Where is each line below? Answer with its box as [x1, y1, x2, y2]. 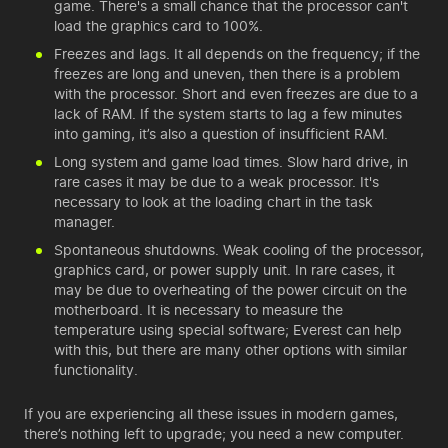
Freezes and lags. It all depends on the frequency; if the [54, 45, 420, 62]
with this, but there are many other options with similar [54, 341, 407, 358]
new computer [307, 425, 400, 442]
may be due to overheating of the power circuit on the [54, 281, 407, 298]
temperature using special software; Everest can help [54, 321, 402, 338]
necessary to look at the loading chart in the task [54, 193, 373, 210]
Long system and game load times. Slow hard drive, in [54, 153, 408, 170]
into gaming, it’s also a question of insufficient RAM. [54, 125, 388, 142]
